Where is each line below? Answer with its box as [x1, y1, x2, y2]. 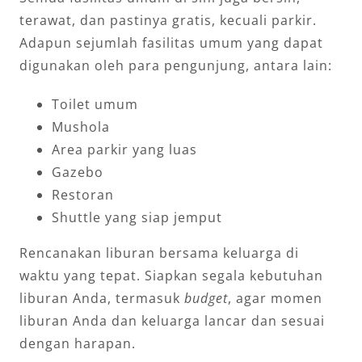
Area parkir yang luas [51, 141, 197, 159]
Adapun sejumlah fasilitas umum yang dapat [19, 34, 323, 53]
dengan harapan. [19, 335, 136, 353]
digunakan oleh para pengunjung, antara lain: [19, 57, 332, 75]
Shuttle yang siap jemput [51, 208, 222, 227]
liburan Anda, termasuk [19, 289, 184, 308]
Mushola [51, 118, 110, 137]
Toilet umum [51, 95, 138, 114]
